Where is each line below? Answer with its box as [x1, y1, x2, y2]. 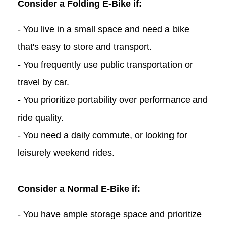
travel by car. [18, 77, 69, 88]
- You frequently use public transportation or [18, 60, 193, 70]
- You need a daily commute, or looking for [18, 130, 187, 141]
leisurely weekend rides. [18, 148, 115, 158]
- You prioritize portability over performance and [18, 95, 208, 105]
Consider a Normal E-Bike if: [18, 184, 140, 194]
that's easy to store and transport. [18, 42, 152, 52]
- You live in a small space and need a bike [18, 24, 189, 35]
